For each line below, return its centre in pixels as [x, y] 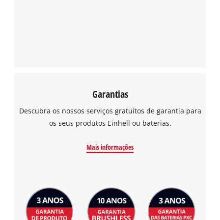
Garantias [110, 94]
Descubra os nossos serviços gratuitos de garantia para [110, 111]
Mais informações [110, 147]
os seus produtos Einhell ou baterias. [110, 123]
